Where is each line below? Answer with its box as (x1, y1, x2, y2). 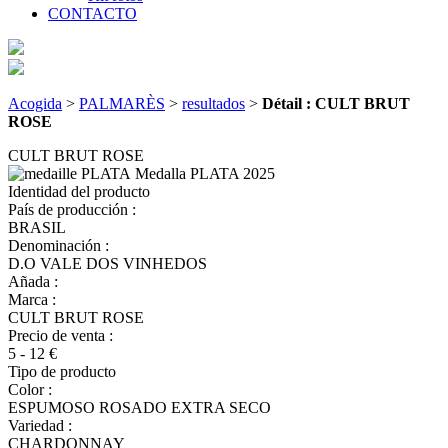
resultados (182, 94, 245, 112)
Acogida (8, 94, 62, 112)
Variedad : (8, 416, 72, 434)
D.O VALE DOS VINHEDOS (8, 254, 207, 272)
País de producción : (8, 200, 136, 218)
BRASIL (8, 218, 66, 236)
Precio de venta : (8, 326, 113, 344)
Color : (8, 380, 52, 398)
